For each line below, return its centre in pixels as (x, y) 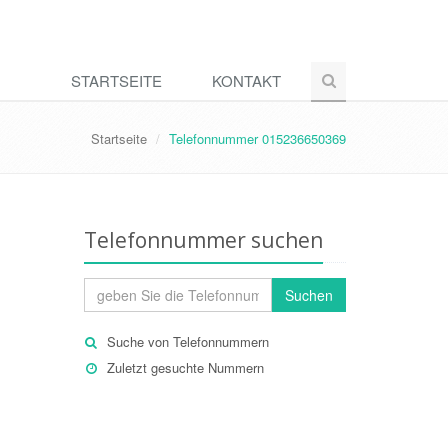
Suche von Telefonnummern (187, 341)
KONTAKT (246, 80)
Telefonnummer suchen (203, 240)
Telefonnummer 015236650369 (257, 138)
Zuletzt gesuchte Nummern (185, 367)
